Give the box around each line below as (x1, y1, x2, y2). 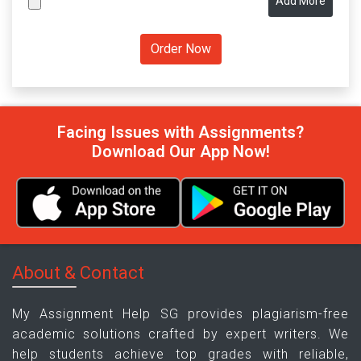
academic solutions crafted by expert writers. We (12, 326, 349, 342)
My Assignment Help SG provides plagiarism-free (12, 305, 349, 322)
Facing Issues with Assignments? (57, 122, 304, 142)
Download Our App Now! (91, 142, 270, 161)
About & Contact (12, 262, 144, 283)
